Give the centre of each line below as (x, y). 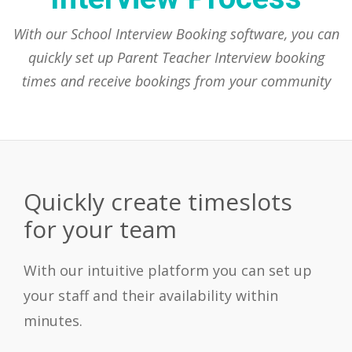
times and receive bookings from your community (176, 81)
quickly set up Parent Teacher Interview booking (176, 58)
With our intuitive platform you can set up (168, 271)
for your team (100, 229)
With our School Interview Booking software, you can (176, 34)
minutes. (53, 321)
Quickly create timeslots (158, 202)
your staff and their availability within (151, 296)
